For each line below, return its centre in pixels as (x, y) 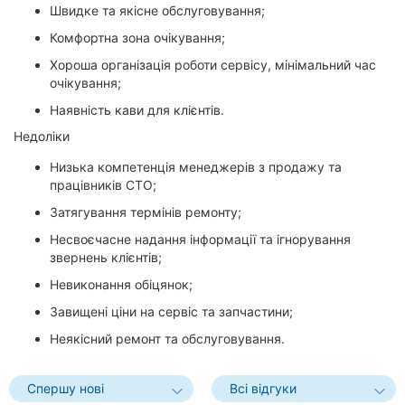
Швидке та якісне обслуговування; (157, 10)
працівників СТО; (103, 185)
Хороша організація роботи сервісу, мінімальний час (213, 64)
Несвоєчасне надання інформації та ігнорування (200, 240)
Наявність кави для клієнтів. (137, 109)
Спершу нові (66, 389)
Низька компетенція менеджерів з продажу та (196, 167)
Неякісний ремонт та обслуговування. (167, 339)
